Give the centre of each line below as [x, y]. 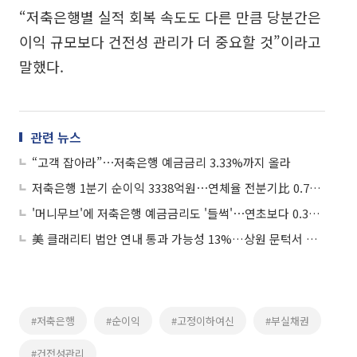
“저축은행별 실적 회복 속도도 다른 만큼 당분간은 [170, 16]
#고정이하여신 [203, 320]
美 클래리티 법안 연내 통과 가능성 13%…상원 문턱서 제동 [312, 238]
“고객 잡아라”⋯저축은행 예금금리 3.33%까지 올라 [161, 162]
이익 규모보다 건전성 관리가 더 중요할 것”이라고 [170, 41]
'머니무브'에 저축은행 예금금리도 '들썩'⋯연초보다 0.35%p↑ [314, 213]
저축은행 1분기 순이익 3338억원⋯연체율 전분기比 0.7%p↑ [315, 187]
